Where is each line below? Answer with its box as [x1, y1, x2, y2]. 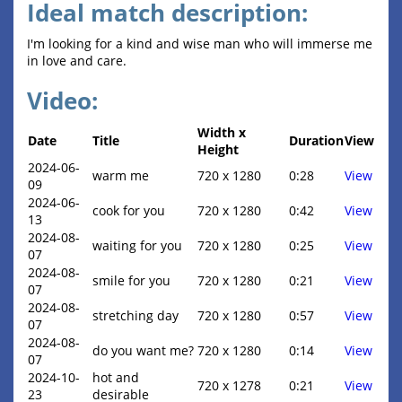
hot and [92, 369, 139, 387]
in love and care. [27, 52, 127, 70]
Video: [27, 84, 98, 118]
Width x [197, 124, 246, 142]
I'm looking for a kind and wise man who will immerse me [27, 35, 372, 53]
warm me [92, 167, 149, 185]
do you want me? [92, 342, 194, 360]
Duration [289, 132, 344, 150]
